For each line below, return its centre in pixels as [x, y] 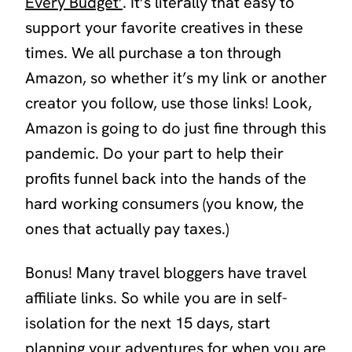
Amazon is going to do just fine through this [176, 128]
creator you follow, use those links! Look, [169, 103]
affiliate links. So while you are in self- [156, 297]
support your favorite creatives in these [164, 27]
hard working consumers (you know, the [165, 203]
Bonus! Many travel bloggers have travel [166, 272]
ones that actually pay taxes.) [127, 228]
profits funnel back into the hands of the [166, 178]
